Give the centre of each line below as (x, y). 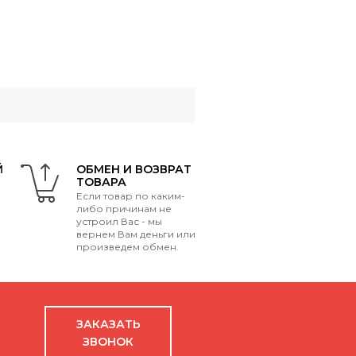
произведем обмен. (128, 247)
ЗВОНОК (108, 342)
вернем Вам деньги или (136, 234)
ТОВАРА (101, 182)
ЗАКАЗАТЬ (108, 324)
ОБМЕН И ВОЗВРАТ (134, 169)
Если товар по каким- (131, 196)
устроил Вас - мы (119, 221)
